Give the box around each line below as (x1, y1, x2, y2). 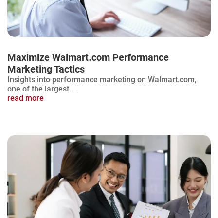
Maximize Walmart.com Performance (7, 51, 169, 63)
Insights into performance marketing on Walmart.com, (7, 74, 197, 84)
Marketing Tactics (7, 63, 85, 75)
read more (7, 93, 44, 103)
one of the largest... (7, 84, 75, 93)
